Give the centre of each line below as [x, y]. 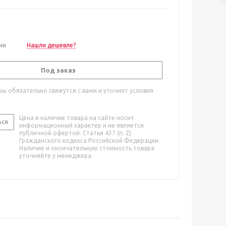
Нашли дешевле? [51, 45]
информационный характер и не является [81, 125]
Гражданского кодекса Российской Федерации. [90, 140]
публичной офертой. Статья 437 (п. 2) [75, 133]
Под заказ [58, 70]
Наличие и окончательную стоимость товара [87, 148]
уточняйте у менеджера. [56, 156]
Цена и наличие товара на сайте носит [77, 118]
